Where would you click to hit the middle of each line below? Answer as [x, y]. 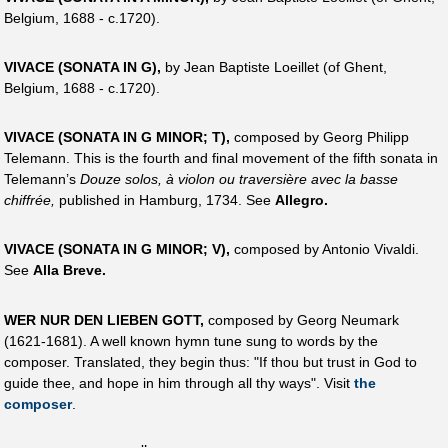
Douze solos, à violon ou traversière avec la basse [239, 179]
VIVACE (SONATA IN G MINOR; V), [117, 249]
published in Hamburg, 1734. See [165, 200]
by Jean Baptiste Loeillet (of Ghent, [274, 66]
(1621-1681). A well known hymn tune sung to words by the [191, 340]
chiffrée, [29, 200]
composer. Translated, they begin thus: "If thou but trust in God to [210, 361]
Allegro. [301, 200]
